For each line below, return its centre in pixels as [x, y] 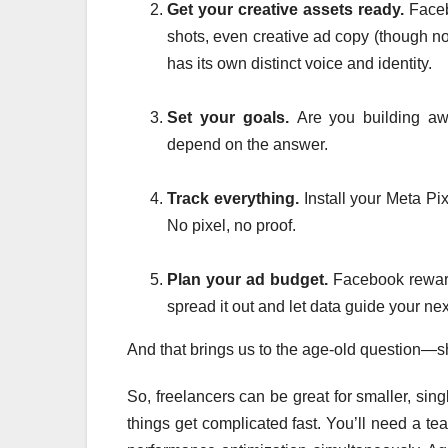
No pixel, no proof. [231, 226]
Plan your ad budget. [250, 280]
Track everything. [235, 199]
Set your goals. [232, 118]
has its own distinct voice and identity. [299, 64]
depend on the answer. [247, 145]
